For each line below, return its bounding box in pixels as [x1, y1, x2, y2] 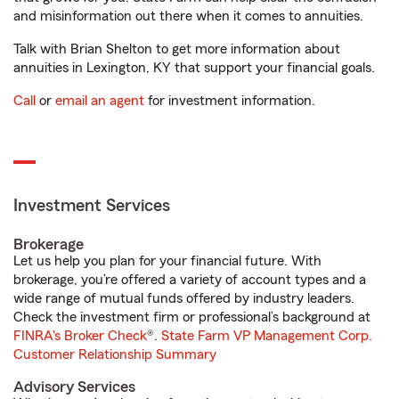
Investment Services [13, 197, 170, 215]
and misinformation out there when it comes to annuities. [13, 9, 363, 23]
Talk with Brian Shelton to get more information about [13, 42, 340, 56]
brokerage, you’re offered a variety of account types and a [13, 273, 366, 287]
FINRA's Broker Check [13, 329, 147, 343]
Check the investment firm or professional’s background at [13, 310, 370, 324]
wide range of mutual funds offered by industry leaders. [13, 291, 354, 305]
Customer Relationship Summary [13, 347, 216, 362]
